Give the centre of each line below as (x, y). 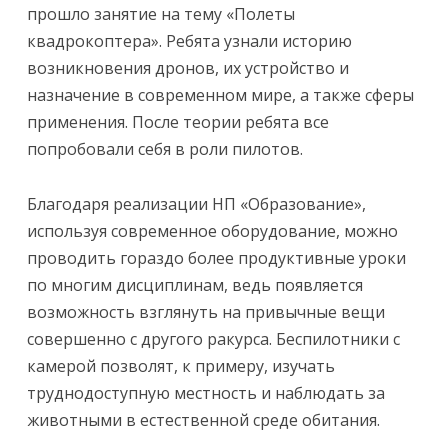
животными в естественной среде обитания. (204, 419)
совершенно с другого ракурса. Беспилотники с (214, 338)
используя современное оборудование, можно (213, 230)
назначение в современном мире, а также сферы (221, 95)
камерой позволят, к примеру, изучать (181, 365)
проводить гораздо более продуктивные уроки (217, 257)
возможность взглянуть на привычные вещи (206, 311)
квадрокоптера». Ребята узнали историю (190, 41)
